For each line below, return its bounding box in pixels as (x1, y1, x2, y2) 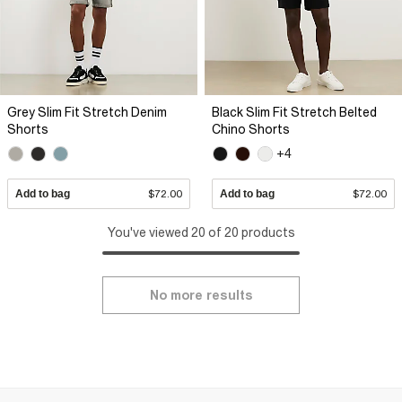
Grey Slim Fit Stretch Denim (7, 104, 167, 119)
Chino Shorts (212, 121, 290, 136)
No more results (149, 288, 253, 303)
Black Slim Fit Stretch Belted (212, 104, 377, 119)
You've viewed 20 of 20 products (107, 225, 295, 240)
